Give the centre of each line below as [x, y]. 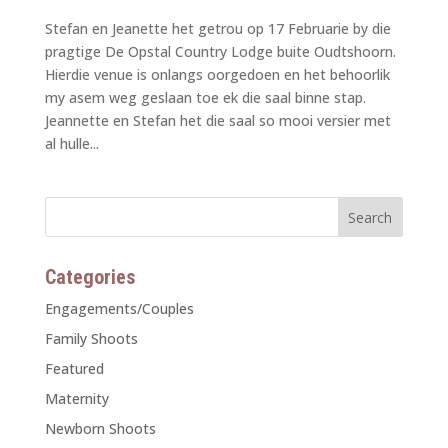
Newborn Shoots [100, 428]
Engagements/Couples [119, 308]
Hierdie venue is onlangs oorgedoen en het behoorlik [217, 74]
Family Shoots [91, 338]
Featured [74, 368]
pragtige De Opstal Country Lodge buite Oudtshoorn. [220, 51]
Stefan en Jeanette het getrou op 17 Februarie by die [217, 28]
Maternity [76, 398]
